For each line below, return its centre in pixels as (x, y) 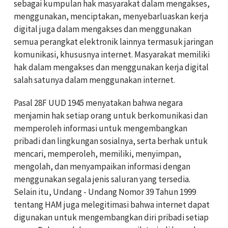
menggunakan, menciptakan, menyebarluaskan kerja (111, 17)
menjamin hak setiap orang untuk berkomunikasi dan (111, 116)
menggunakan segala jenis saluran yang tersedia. (102, 179)
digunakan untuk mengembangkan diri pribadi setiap (111, 218)
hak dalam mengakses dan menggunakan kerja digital (111, 67)
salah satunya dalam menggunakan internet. (94, 80)
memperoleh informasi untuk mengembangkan (101, 129)
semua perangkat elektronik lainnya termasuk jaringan (113, 42)
